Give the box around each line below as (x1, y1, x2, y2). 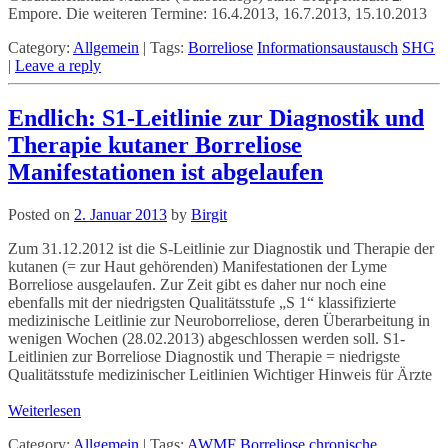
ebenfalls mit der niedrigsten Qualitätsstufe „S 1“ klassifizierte (8, 293, 396, 311)
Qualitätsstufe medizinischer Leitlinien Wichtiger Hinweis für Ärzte (8, 365, 432, 383)
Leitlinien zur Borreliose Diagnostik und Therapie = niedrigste (8, 347, 400, 365)
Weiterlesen (8, 401, 81, 419)
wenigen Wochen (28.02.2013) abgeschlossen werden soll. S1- (8, 329, 405, 347)
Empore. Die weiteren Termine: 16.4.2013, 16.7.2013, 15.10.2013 (8, 5, 435, 23)
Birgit (191, 205, 227, 223)
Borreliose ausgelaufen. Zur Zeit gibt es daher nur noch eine (8, 275, 386, 293)
